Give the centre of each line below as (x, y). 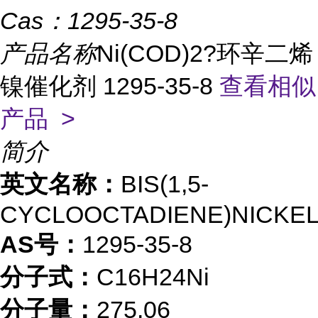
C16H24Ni (153, 277)
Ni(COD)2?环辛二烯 (205, 53)
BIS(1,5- (165, 184)
